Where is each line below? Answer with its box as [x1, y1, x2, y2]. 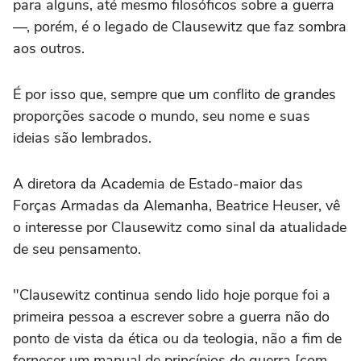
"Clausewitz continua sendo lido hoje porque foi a [13, 284, 330, 305]
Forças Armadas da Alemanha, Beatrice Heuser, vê [13, 195, 340, 215]
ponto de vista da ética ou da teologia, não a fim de [13, 328, 342, 348]
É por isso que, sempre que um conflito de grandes [13, 84, 336, 104]
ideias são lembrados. [13, 127, 151, 147]
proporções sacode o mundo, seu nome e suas [13, 106, 310, 126]
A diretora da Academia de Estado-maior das [13, 173, 303, 193]
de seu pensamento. [13, 239, 141, 259]
